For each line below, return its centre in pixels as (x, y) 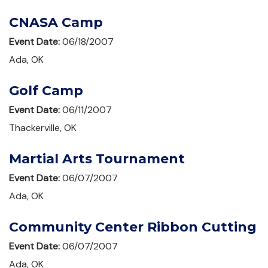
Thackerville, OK (43, 128)
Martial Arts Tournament (97, 159)
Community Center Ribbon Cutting (133, 227)
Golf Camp (46, 91)
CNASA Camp (56, 22)
